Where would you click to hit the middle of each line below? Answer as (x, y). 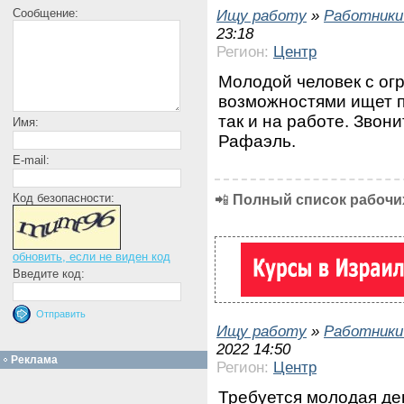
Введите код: (49, 274)
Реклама (34, 360)
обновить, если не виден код (92, 257)
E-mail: (31, 160)
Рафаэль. (257, 141)
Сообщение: (46, 13)
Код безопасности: (64, 198)
